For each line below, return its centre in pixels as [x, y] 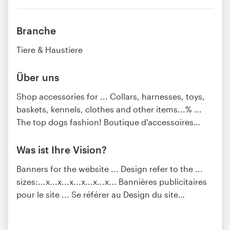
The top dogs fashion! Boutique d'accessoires [105, 122]
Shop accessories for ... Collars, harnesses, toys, [111, 96]
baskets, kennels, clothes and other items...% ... [109, 109]
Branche [36, 30]
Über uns [38, 77]
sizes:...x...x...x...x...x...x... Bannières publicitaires [112, 181]
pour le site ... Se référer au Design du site [97, 194]
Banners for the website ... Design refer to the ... [110, 168]
